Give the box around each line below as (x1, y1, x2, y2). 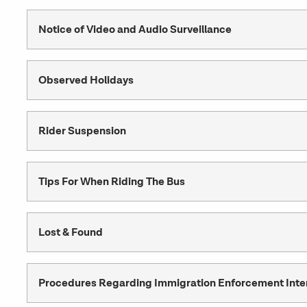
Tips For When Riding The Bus (38, 175, 185, 188)
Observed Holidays (38, 73, 134, 87)
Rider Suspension (38, 124, 126, 138)
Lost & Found (38, 225, 103, 239)
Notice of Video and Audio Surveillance (38, 23, 232, 36)
